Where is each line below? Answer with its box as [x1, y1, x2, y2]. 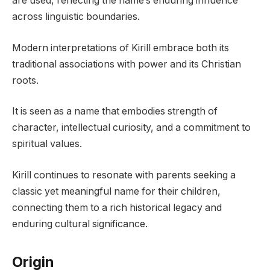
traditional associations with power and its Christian [12, 58, 241, 70]
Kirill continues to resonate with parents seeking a [12, 169, 236, 181]
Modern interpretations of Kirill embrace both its [12, 42, 229, 54]
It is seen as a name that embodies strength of [12, 105, 218, 118]
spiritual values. [12, 138, 82, 150]
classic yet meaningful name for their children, [12, 185, 221, 197]
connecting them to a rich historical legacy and [12, 201, 222, 213]
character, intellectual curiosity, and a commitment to [12, 122, 251, 134]
